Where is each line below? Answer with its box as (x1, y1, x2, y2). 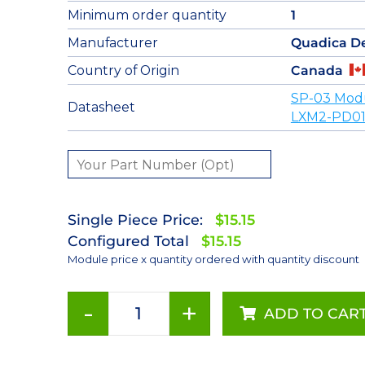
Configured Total (67, 231, 189, 249)
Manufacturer (67, 34, 158, 51)
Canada (290, 62, 343, 78)
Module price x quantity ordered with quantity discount (67, 252, 359, 266)
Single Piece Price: (67, 210, 203, 228)
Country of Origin (67, 62, 179, 78)
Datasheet (67, 99, 135, 116)
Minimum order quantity (67, 7, 226, 23)
